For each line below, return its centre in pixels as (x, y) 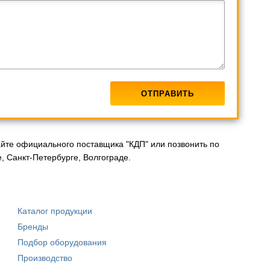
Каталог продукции (55, 211)
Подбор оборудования (62, 242)
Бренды (33, 226)
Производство (45, 258)
